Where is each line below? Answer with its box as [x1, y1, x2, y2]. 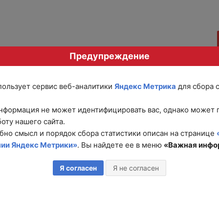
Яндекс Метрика [114, 82, 176, 91]
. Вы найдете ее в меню [77, 140, 164, 150]
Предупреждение [69, 50, 150, 61]
